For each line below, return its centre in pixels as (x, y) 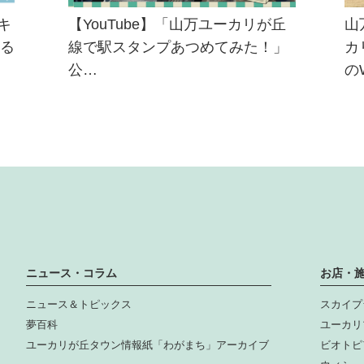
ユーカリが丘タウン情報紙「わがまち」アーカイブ (147, 344)
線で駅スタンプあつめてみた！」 (178, 48)
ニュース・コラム (71, 273)
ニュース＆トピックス (79, 304)
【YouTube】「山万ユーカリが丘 (177, 25)
